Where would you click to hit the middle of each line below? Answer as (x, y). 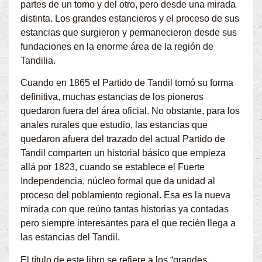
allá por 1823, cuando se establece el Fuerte (113, 167)
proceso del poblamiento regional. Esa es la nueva (125, 195)
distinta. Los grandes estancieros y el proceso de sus (130, 19)
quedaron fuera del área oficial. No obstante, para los (130, 111)
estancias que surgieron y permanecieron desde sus (129, 33)
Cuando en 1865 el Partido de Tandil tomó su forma (127, 83)
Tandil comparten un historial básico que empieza (123, 153)
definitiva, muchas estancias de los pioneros (112, 97)
